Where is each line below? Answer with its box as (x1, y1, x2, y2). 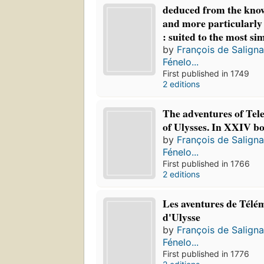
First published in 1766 (163, 159, 250, 169)
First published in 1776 (163, 249, 250, 259)
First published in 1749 (163, 68, 250, 79)
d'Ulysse (163, 209, 201, 225)
